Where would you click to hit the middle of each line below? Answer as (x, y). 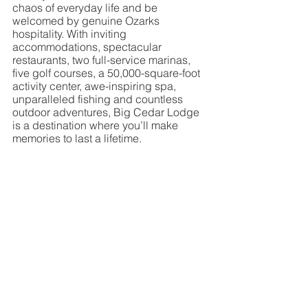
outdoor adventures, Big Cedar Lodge (107, 112)
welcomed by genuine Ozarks (87, 21)
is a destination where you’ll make (97, 125)
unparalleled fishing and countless (99, 99)
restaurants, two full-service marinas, (103, 60)
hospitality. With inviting (71, 34)
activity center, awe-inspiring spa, (96, 86)
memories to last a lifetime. (77, 138)
